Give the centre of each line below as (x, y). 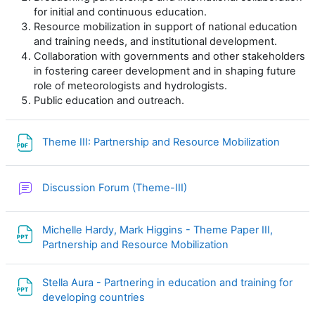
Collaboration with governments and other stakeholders (169, 56)
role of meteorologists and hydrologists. (130, 85)
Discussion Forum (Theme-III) (116, 188)
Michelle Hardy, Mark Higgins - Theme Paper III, (157, 230)
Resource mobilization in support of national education (166, 26)
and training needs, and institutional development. (155, 41)
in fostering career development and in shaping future (165, 71)
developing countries (95, 297)
